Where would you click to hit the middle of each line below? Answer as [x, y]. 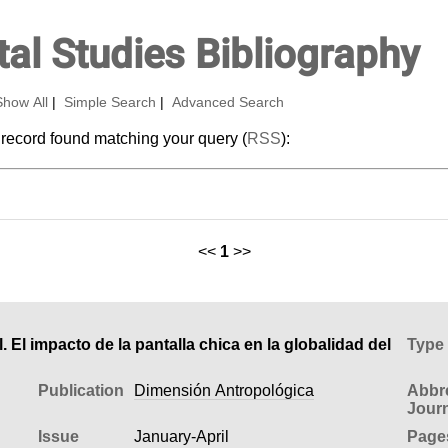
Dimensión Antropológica [223, 390]
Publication [80, 390]
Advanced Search [227, 102]
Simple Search [109, 102]
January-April [181, 436]
